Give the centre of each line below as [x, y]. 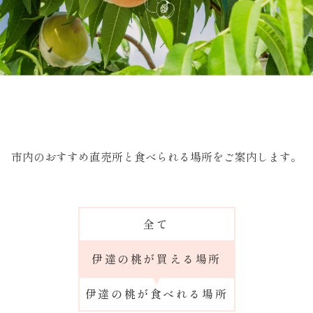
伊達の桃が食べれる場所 [156, 294]
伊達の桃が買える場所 [156, 259]
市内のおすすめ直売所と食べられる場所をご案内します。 [156, 156]
